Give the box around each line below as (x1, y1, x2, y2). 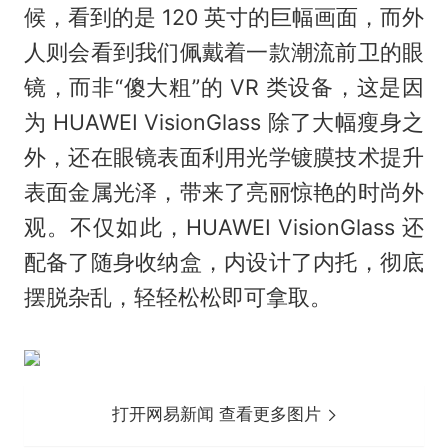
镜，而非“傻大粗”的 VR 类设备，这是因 (23, 74, 425, 101)
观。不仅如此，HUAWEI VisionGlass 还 (23, 214, 425, 241)
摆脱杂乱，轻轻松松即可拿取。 (23, 284, 332, 311)
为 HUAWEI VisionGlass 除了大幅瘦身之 (23, 109, 425, 136)
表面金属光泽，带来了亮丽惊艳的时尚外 (23, 179, 425, 206)
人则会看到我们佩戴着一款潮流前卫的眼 (23, 39, 425, 66)
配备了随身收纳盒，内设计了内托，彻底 (23, 249, 425, 276)
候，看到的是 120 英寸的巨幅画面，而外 (23, 4, 425, 31)
